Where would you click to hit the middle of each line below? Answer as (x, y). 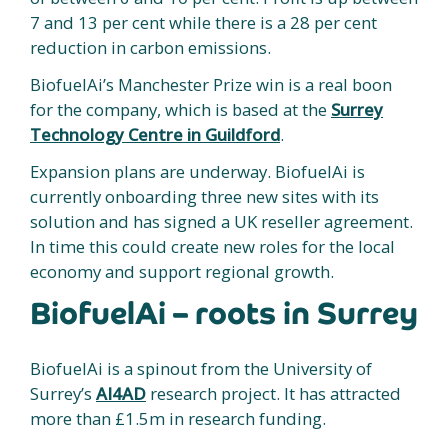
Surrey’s (63, 393)
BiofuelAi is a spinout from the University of (201, 368)
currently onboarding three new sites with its (204, 196)
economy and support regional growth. (182, 271)
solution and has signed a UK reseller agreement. (221, 221)
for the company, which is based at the (180, 109)
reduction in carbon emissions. (150, 47)
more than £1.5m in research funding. (178, 418)
